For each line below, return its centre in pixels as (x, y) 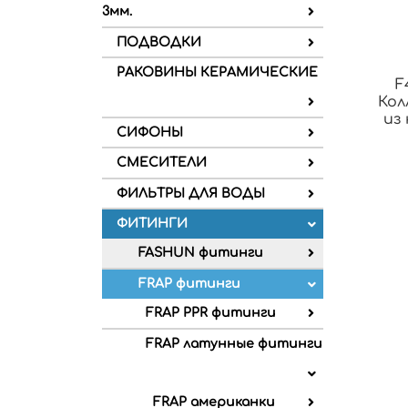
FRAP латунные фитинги (234, 343)
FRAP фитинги (189, 284)
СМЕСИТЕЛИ (162, 163)
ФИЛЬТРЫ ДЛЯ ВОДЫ (191, 193)
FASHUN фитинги (201, 253)
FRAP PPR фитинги (211, 313)
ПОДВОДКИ (159, 42)
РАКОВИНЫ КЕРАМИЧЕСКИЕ (217, 73)
